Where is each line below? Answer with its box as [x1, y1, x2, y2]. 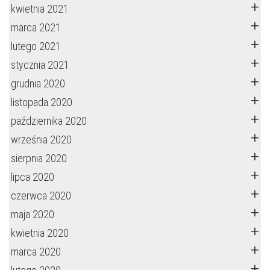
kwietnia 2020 [11, 227, 69, 239]
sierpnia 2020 [11, 152, 67, 165]
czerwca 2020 [11, 189, 71, 202]
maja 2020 [11, 208, 54, 221]
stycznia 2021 [11, 58, 69, 71]
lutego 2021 [11, 40, 61, 52]
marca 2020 [11, 245, 61, 258]
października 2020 [11, 115, 87, 127]
